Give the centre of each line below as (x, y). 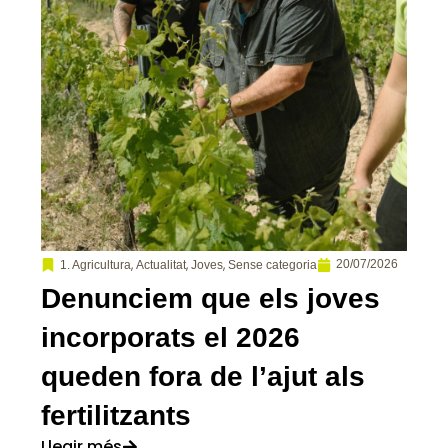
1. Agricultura (96, 264)
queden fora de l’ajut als (203, 376)
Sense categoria (273, 264)
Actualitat (161, 264)
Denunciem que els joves (211, 298)
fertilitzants (116, 415)
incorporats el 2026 (171, 337)
